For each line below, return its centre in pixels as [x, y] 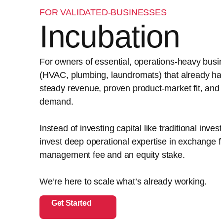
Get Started [72, 203]
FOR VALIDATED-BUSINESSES [103, 12]
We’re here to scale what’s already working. [123, 181]
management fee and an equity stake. [112, 155]
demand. [56, 101]
